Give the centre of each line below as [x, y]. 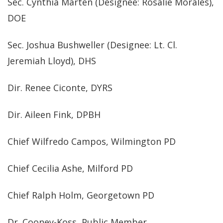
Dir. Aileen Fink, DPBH [54, 114]
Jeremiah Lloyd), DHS [52, 61]
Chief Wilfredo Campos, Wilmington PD [92, 141]
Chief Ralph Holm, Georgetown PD [81, 195]
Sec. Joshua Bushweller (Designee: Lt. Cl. [92, 45]
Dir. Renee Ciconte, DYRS [60, 88]
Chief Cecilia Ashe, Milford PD [70, 168]
